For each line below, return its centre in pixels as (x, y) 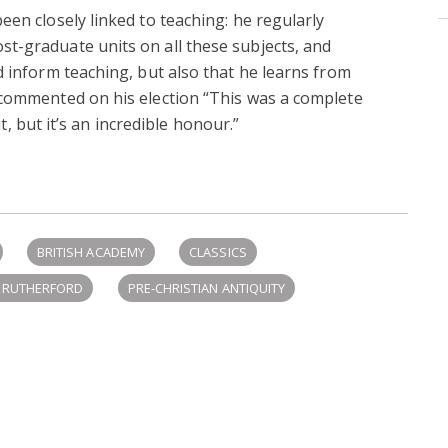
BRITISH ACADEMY (91, 251)
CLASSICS (218, 251)
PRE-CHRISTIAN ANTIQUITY (206, 287)
